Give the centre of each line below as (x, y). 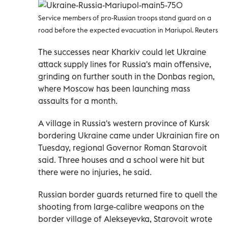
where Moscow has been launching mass (114, 89)
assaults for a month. (78, 101)
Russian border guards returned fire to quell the (128, 195)
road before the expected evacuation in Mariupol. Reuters (128, 30)
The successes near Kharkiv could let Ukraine (122, 52)
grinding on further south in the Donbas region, (126, 77)
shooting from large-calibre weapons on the (121, 207)
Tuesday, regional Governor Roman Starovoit (123, 148)
